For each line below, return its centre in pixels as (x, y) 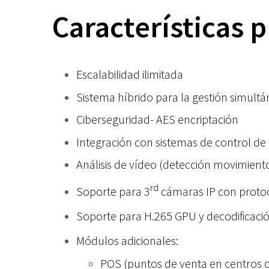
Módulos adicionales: (127, 240)
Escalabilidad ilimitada (130, 74)
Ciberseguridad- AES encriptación (157, 119)
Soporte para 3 (113, 191)
